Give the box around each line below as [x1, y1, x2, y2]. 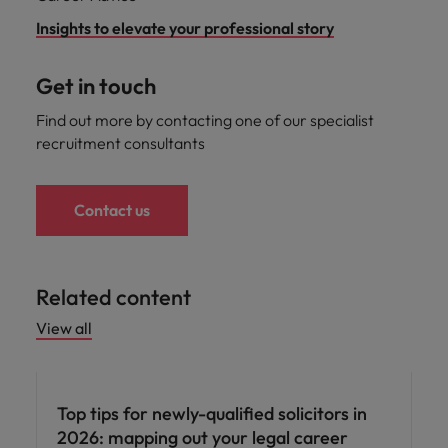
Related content [36, 283, 191, 311]
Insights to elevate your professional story [36, 18, 334, 38]
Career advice [48, 347, 122, 362]
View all [36, 318, 92, 338]
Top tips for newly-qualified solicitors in [57, 402, 367, 425]
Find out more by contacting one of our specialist [36, 110, 374, 130]
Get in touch [36, 72, 156, 100]
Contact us [74, 200, 150, 220]
